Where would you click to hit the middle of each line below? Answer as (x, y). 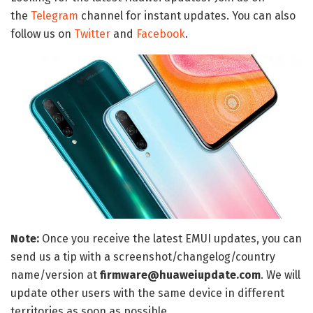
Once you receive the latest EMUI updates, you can (172, 238)
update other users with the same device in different (147, 293)
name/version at (55, 275)
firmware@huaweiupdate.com (180, 275)
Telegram (54, 15)
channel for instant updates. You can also (187, 15)
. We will (281, 275)
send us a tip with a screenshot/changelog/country (143, 256)
